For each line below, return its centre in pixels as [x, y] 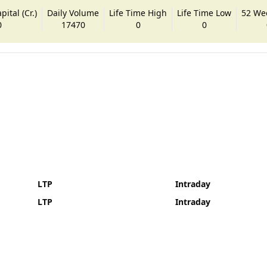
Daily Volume [73, 13]
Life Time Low [204, 13]
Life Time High [138, 13]
